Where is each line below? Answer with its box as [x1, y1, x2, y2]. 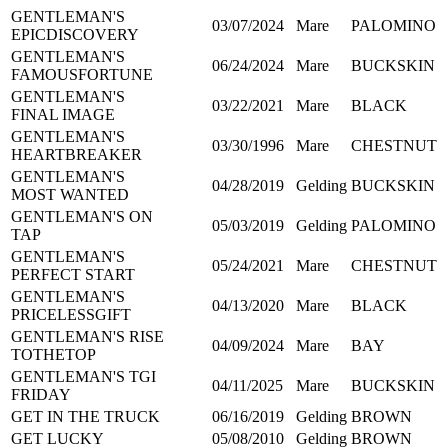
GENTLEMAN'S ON [11, 207, 153, 225]
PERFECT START [11, 265, 135, 283]
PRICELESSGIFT [11, 305, 131, 323]
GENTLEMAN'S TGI [11, 367, 156, 385]
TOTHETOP [11, 345, 96, 363]
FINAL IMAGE [11, 105, 115, 123]
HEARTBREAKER [11, 145, 142, 163]
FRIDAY [11, 385, 71, 403]
